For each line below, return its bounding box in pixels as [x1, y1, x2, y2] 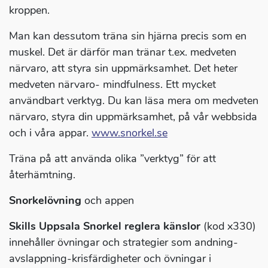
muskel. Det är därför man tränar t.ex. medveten [9, 45, 236, 60]
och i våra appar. [9, 126, 92, 141]
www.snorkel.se [92, 126, 167, 141]
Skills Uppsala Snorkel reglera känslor [9, 219, 200, 234]
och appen [81, 193, 134, 208]
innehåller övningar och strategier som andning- [9, 235, 238, 250]
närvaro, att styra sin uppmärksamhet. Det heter [9, 61, 237, 76]
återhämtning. [9, 167, 75, 182]
